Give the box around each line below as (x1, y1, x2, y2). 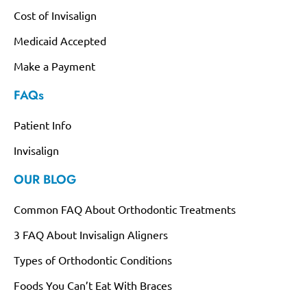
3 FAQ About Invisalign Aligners (14, 228, 168, 241)
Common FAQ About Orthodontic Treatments (14, 202, 236, 216)
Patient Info (14, 118, 71, 132)
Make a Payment (14, 59, 95, 73)
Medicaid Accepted (14, 34, 106, 47)
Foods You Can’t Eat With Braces (14, 278, 172, 292)
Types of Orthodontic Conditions (14, 253, 172, 267)
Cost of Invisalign (14, 8, 97, 22)
